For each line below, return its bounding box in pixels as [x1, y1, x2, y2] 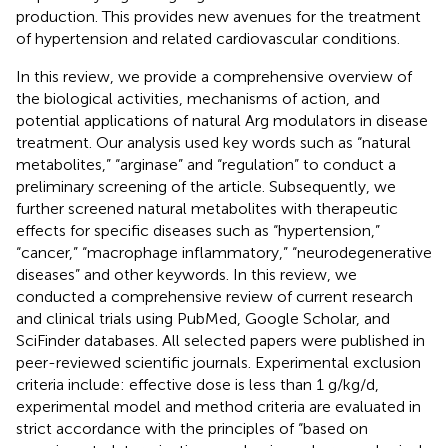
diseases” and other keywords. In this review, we [16, 264, 357, 284]
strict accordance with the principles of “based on [16, 418, 368, 438]
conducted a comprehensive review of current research [16, 286, 413, 306]
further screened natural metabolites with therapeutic [16, 198, 398, 218]
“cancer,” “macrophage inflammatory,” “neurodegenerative [16, 242, 432, 262]
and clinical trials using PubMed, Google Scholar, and [16, 308, 390, 328]
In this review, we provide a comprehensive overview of [16, 66, 412, 86]
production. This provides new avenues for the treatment [16, 6, 421, 26]
